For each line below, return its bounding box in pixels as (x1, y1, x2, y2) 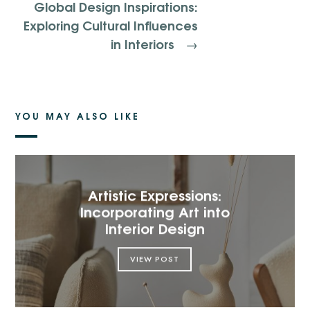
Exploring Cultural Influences (23, 15, 198, 34)
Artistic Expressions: (88, 183, 222, 205)
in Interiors (110, 33, 178, 53)
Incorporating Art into (80, 199, 230, 221)
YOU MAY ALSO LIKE (15, 108, 140, 122)
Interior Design (105, 216, 205, 238)
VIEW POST (130, 253, 180, 264)
